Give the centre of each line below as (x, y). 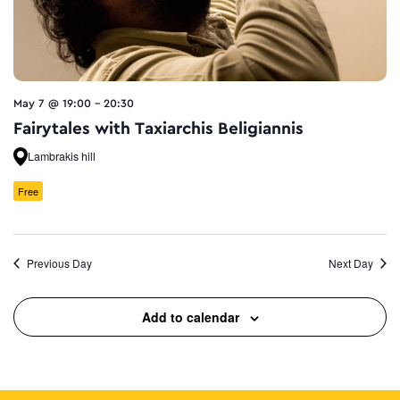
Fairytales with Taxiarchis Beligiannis (158, 129)
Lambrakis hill (62, 157)
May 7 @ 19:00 (52, 104)
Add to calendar (190, 317)
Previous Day (59, 263)
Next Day (351, 263)
